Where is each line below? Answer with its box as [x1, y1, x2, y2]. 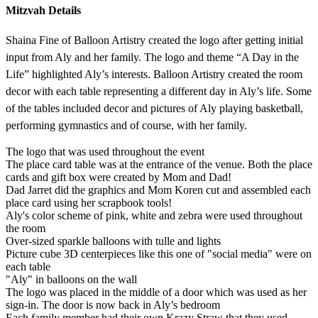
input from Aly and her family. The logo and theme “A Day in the [6, 50, 299, 63]
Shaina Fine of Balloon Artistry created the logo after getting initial [6, 33, 303, 46]
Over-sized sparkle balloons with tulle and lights [6, 234, 221, 247]
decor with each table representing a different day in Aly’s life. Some [6, 84, 312, 97]
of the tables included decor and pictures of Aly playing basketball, [6, 102, 303, 114]
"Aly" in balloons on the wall [6, 273, 137, 285]
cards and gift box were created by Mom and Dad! [6, 170, 231, 183]
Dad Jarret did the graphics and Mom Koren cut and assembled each [6, 183, 311, 196]
